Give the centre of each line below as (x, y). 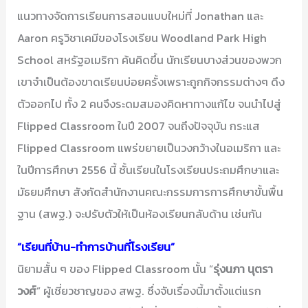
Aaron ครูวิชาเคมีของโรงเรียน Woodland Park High (142, 37)
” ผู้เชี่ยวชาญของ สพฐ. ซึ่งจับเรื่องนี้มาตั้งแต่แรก (149, 290)
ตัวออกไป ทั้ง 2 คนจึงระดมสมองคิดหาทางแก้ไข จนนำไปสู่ (150, 103)
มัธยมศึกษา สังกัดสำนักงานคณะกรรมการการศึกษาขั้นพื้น (151, 191)
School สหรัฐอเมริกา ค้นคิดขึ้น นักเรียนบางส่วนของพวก (150, 59)
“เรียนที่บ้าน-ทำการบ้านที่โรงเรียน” (96, 246)
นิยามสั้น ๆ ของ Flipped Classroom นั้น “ (115, 268)
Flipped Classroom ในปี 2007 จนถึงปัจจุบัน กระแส (139, 125)
